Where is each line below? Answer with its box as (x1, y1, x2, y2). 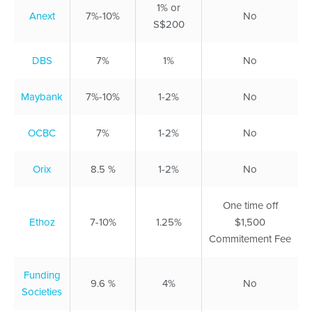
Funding (23, 268, 61, 281)
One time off (222, 198, 278, 212)
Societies (22, 285, 62, 298)
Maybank (21, 90, 63, 103)
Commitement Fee (209, 232, 291, 245)
